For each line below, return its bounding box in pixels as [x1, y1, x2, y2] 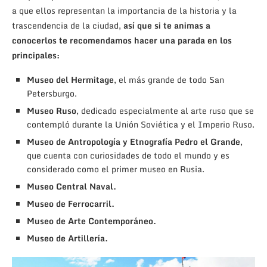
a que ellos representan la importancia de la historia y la [12, 3, 237, 17]
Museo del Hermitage [27, 72, 114, 86]
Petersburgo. [27, 86, 77, 100]
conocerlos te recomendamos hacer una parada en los [12, 33, 232, 47]
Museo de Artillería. [27, 231, 108, 245]
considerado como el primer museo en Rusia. [27, 162, 204, 176]
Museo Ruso [27, 103, 76, 117]
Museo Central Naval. [27, 179, 116, 193]
